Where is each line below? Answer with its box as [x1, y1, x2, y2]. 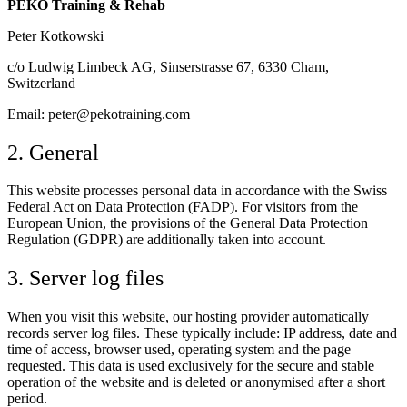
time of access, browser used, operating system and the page [7, 342, 351, 358]
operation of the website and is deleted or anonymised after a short [7, 374, 385, 391]
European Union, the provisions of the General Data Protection [7, 215, 368, 232]
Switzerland [7, 74, 75, 91]
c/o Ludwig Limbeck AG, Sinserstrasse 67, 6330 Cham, [7, 58, 329, 74]
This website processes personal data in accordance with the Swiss [7, 183, 387, 199]
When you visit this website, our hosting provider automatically [7, 309, 369, 325]
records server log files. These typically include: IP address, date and [7, 325, 397, 342]
